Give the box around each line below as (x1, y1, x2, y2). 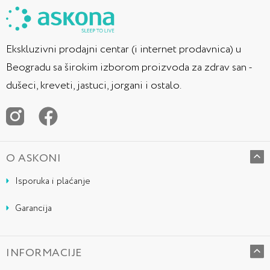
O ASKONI (6, 151, 61, 166)
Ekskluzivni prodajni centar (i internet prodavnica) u (6, 42, 241, 57)
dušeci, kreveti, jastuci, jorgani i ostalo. (6, 78, 181, 93)
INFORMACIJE (6, 245, 82, 261)
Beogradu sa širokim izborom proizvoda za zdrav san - (6, 60, 252, 75)
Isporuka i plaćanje (15, 175, 90, 188)
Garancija (15, 202, 52, 215)
